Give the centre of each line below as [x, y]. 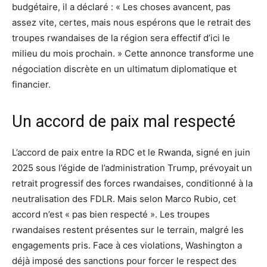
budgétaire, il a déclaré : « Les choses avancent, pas [121, 7]
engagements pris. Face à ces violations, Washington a [127, 246]
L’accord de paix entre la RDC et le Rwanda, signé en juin [131, 153]
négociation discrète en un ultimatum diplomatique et [124, 69]
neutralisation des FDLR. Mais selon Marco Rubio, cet [124, 199]
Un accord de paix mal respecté [124, 122]
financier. [31, 85]
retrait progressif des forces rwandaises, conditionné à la [132, 184]
